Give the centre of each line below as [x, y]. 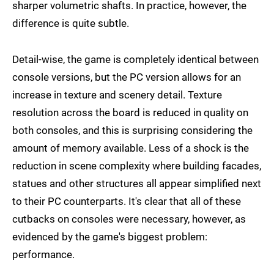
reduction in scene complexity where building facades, [137, 166]
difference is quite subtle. [71, 24]
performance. [43, 255]
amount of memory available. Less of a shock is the [131, 148]
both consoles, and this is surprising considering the [132, 131]
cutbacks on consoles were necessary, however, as [129, 219]
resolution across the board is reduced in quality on [130, 113]
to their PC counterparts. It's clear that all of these [127, 202]
